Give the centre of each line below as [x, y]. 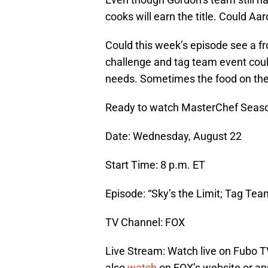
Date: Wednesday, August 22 [173, 136]
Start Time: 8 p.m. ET [155, 165]
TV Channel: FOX [145, 222]
